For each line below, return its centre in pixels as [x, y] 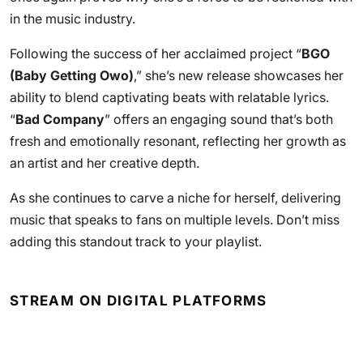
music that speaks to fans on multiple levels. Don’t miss [175, 220]
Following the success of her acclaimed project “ [156, 53]
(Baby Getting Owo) [72, 75]
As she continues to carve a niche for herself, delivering [175, 198]
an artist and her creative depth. [105, 163]
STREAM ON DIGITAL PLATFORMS [139, 301]
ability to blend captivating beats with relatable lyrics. [169, 97]
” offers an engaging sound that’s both [219, 119]
